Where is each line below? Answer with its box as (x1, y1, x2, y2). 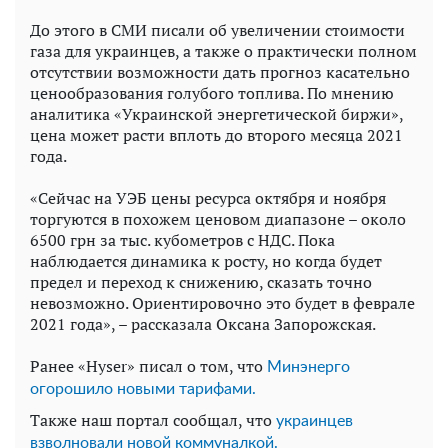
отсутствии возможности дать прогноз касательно (30, 61, 410, 84)
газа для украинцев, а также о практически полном (30, 40, 417, 63)
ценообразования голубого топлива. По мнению (30, 82, 394, 105)
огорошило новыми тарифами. (30, 381, 256, 398)
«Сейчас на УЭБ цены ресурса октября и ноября (30, 187, 386, 210)
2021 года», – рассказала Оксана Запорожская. (30, 313, 376, 336)
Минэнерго (267, 359, 350, 376)
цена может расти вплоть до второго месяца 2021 (30, 124, 403, 147)
